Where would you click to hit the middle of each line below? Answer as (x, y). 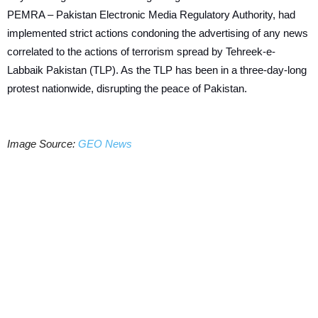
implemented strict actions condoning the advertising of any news (158, 33)
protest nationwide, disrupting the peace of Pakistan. (127, 88)
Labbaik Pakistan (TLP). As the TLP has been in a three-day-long (157, 70)
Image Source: (43, 143)
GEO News (105, 143)
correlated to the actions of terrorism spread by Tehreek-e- (141, 51)
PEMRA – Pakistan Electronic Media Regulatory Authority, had (151, 14)
